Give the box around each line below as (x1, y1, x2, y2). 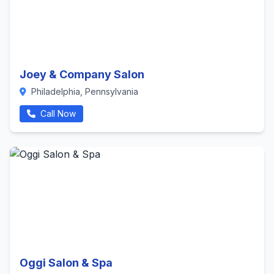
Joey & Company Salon (20, 68, 144, 81)
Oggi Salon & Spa (20, 256, 113, 269)
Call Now (38, 108, 76, 119)
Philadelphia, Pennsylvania (29, 86, 138, 97)
